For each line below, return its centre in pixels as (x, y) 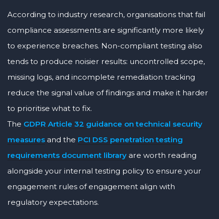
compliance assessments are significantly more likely (106, 30)
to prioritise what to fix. (50, 109)
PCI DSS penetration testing (130, 140)
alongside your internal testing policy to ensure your (104, 171)
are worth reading (162, 155)
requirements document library (67, 155)
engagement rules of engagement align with (91, 187)
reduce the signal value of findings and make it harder (108, 93)
